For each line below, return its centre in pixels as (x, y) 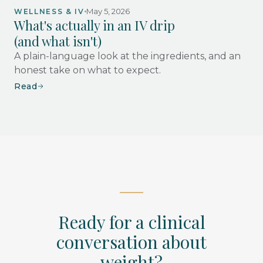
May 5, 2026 (108, 11)
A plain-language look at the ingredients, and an (127, 56)
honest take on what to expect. (87, 70)
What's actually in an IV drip (95, 25)
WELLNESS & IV (49, 11)
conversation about (131, 242)
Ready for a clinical (131, 222)
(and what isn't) (58, 41)
